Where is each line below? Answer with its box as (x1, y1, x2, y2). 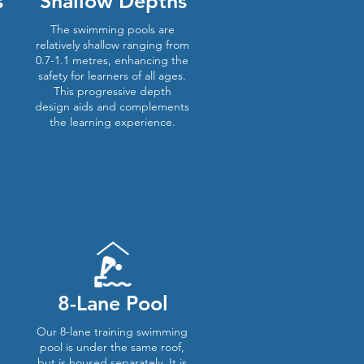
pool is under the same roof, (40, 340, 184, 354)
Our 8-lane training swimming (37, 324, 188, 339)
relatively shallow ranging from (35, 37, 189, 52)
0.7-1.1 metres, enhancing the (36, 53, 188, 67)
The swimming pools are (50, 22, 175, 37)
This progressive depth (53, 84, 171, 98)
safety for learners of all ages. (38, 68, 186, 83)
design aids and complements (35, 99, 189, 114)
